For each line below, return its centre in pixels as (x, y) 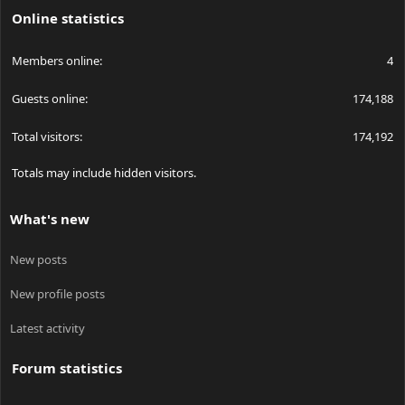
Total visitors (46, 137)
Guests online (48, 99)
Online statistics (68, 19)
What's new (50, 219)
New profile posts (57, 294)
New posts (38, 260)
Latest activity (47, 329)
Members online (56, 61)
